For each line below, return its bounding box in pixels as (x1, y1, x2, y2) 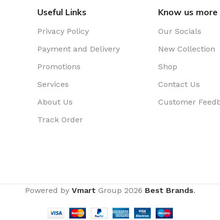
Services (37, 80, 69, 89)
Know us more (158, 6, 218, 18)
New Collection (158, 44, 216, 54)
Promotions (37, 62, 81, 72)
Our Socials (158, 27, 202, 36)
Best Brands (144, 186, 193, 195)
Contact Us (158, 80, 200, 89)
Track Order (37, 115, 83, 125)
